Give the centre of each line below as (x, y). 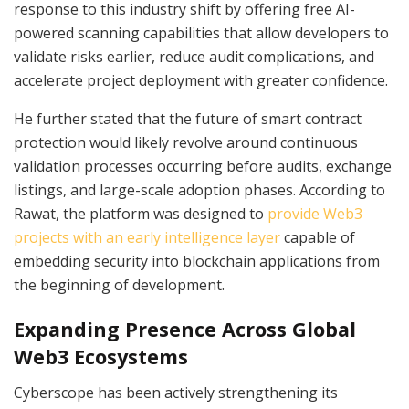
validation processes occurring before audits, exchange (203, 166)
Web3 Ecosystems (101, 357)
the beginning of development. (119, 284)
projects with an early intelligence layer (147, 237)
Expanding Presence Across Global (185, 330)
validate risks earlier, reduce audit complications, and (194, 56)
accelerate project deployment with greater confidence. (201, 80)
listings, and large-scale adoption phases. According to (199, 189)
